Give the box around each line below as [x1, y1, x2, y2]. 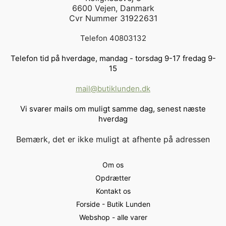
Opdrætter [95, 173, 131, 182]
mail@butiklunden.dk [76, 83, 150, 93]
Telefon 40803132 [80, 33, 146, 43]
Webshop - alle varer [79, 212, 147, 221]
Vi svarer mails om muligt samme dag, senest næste [20, 103, 206, 114]
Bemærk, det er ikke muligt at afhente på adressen [16, 134, 210, 144]
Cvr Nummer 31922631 [69, 13, 157, 23]
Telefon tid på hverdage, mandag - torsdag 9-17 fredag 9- [10, 53, 216, 63]
